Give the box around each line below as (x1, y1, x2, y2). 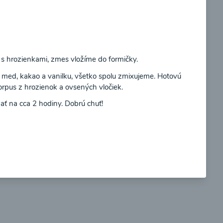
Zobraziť (152, 124, 177, 134)
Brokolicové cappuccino (64, 59, 166, 72)
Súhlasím (121, 26, 144, 34)
